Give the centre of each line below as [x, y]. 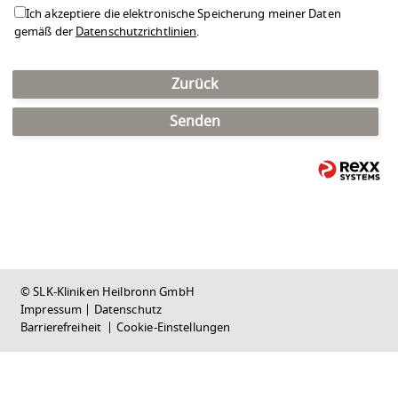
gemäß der [45, 32]
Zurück [195, 84]
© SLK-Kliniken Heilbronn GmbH [107, 293]
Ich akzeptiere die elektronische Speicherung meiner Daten [183, 15]
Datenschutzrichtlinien [136, 32]
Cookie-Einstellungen [173, 328]
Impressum [52, 310]
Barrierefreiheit [63, 328]
